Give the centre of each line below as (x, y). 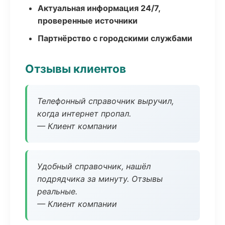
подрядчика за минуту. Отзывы (100, 179)
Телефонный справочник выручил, (105, 101)
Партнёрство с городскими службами (115, 38)
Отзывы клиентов (76, 69)
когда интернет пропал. (84, 114)
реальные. (57, 191)
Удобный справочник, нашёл (94, 166)
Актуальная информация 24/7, (99, 8)
